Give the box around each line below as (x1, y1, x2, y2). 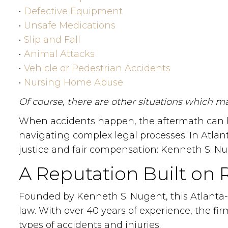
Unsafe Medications (24, 20, 116, 31)
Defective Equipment (24, 6, 123, 17)
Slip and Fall (24, 34, 80, 45)
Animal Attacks (24, 48, 95, 60)
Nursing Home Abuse (24, 77, 123, 88)
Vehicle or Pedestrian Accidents (24, 63, 170, 74)
